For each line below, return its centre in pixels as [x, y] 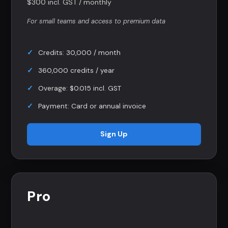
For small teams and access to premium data [96, 21]
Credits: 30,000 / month [79, 52]
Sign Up [114, 134]
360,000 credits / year [76, 70]
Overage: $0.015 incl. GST [80, 88]
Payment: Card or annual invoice [92, 106]
